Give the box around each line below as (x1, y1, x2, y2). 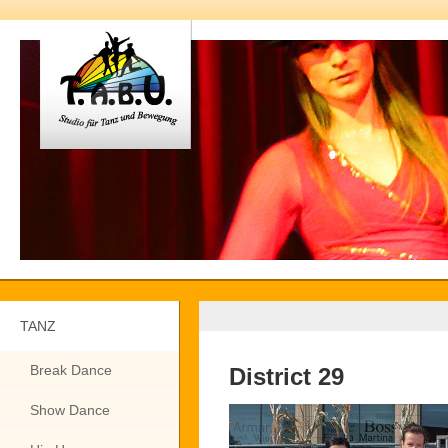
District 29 (229, 363, 344, 390)
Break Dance (30, 362, 112, 378)
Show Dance (30, 402, 110, 418)
